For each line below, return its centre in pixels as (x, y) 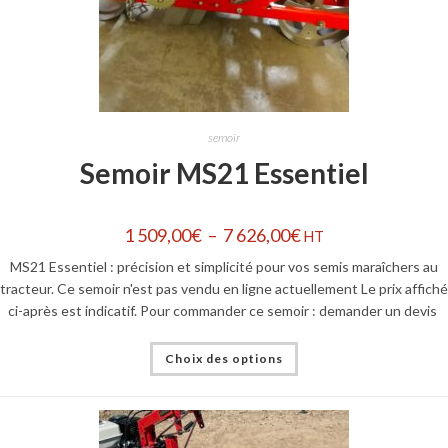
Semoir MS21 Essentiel (224, 173)
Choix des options (224, 358)
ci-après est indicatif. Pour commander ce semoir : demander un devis (224, 310)
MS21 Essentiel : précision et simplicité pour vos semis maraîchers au (224, 266)
